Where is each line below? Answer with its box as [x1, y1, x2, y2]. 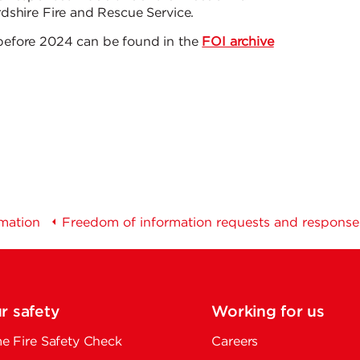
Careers [211, 336, 259, 348]
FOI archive [202, 36, 274, 48]
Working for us [211, 305, 325, 319]
